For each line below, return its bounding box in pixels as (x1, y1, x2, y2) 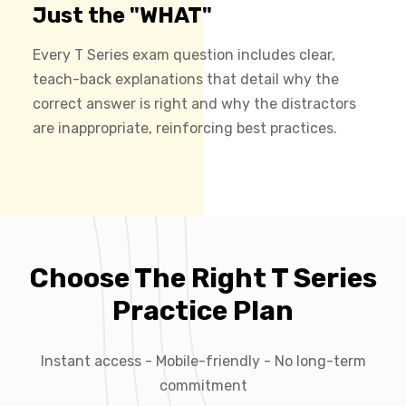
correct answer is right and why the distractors (33, 94, 356, 112)
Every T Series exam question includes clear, (33, 45, 335, 63)
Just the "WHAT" (33, 2, 212, 28)
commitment (159, 376, 247, 394)
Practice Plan (112, 294, 294, 327)
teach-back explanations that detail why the (33, 70, 339, 88)
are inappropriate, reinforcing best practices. (33, 119, 337, 137)
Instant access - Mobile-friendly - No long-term (40, 352, 366, 370)
